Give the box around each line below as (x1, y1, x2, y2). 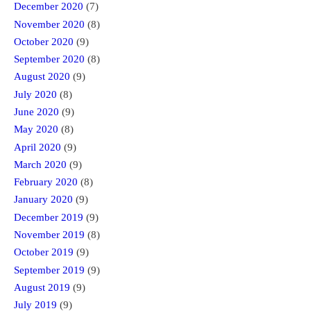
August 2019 (14, 281, 70, 293)
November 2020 (14, 18, 85, 30)
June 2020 (14, 106, 59, 118)
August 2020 (14, 71, 70, 83)
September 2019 (14, 264, 85, 276)
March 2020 (14, 158, 67, 170)
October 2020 (14, 35, 74, 47)
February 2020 (14, 176, 78, 188)
